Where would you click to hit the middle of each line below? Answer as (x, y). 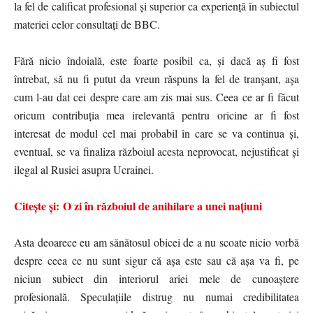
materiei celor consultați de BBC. (87, 24)
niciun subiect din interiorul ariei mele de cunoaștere (156, 278)
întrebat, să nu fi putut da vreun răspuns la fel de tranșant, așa (156, 78)
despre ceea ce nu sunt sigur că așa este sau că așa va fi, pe (156, 260)
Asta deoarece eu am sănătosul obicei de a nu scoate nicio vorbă (156, 242)
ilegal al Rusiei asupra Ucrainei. (84, 169)
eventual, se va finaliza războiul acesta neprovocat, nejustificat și (156, 151)
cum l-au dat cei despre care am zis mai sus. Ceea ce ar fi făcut (156, 96)
